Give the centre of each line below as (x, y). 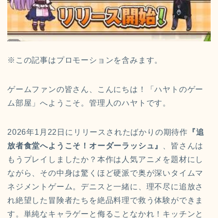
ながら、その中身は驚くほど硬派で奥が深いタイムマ (106, 173)
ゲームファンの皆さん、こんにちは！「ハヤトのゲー (106, 90)
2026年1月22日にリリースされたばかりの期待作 (98, 132)
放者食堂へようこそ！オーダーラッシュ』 (85, 146)
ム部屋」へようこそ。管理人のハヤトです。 (89, 103)
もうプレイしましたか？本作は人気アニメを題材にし (106, 160)
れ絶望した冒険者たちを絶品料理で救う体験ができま (106, 200)
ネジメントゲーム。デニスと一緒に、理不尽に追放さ (106, 187)
